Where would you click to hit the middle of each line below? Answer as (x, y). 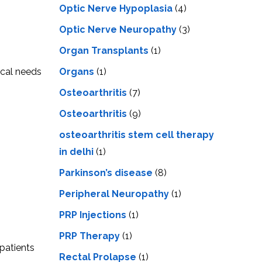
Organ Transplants (104, 50)
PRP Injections (93, 215)
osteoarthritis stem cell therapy (137, 135)
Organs (77, 71)
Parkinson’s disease (106, 173)
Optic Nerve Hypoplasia (116, 8)
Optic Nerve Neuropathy (118, 29)
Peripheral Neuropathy (114, 194)
